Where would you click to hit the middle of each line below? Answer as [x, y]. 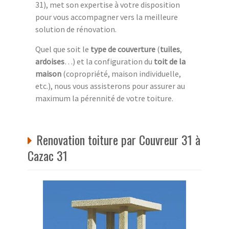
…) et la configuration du [109, 61]
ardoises [50, 61]
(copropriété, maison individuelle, [121, 73]
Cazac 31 [48, 155]
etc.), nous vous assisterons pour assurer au [110, 86]
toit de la [170, 61]
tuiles [170, 49]
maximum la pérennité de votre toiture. [104, 98]
